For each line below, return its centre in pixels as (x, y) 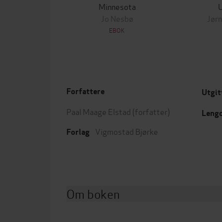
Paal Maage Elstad (99, 111)
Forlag (78, 132)
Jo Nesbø (117, 18)
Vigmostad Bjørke (127, 131)
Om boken (93, 194)
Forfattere (85, 91)
